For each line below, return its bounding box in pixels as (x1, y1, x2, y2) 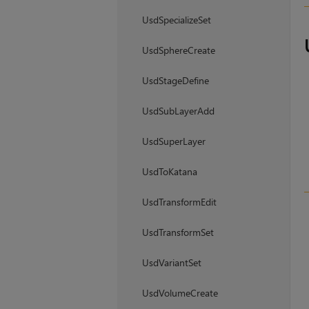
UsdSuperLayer (141, 134, 206, 148)
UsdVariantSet (141, 256, 201, 270)
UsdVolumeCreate (141, 286, 218, 300)
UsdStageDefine (141, 74, 209, 88)
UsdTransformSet (141, 226, 214, 239)
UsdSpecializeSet (141, 13, 211, 27)
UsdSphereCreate (141, 43, 215, 57)
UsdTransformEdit (141, 195, 217, 209)
